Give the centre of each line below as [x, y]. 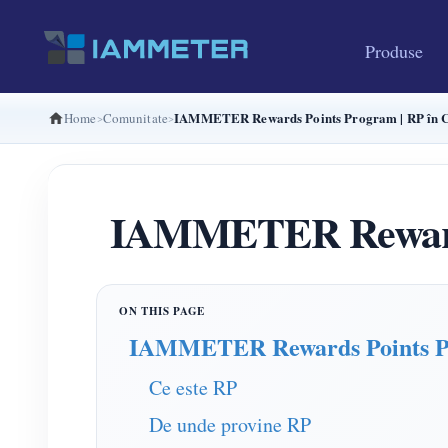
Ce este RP [193, 387]
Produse [394, 51]
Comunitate [135, 118]
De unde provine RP [230, 424]
